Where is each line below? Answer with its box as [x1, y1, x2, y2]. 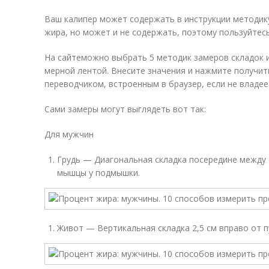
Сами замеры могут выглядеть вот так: [44, 103, 206, 115]
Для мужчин [44, 128, 94, 140]
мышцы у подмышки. [57, 167, 140, 178]
